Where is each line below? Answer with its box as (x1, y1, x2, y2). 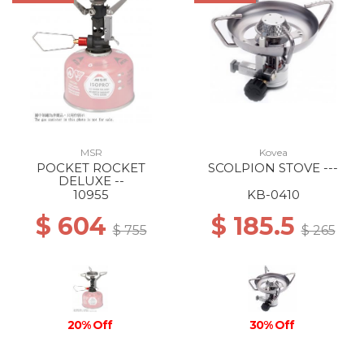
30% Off (249, 318, 295, 332)
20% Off (67, 318, 113, 332)
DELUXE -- (58, 173, 124, 188)
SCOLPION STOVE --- (208, 160, 338, 175)
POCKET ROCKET (37, 160, 145, 175)
